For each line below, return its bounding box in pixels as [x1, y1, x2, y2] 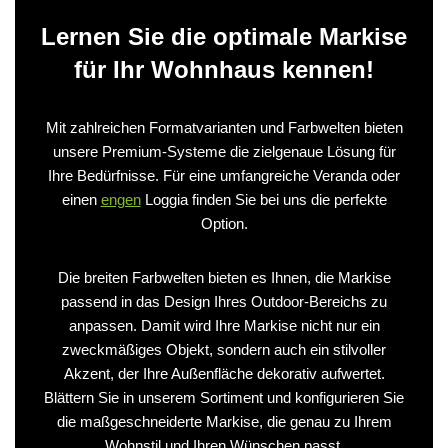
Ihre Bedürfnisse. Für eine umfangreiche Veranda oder [48, 166, 400, 184]
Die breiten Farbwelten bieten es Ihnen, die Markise [57, 268, 391, 286]
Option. [200, 214, 248, 232]
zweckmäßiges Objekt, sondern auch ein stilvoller [62, 340, 386, 358]
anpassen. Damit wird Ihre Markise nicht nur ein [68, 316, 380, 334]
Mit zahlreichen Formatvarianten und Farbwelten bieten [45, 118, 403, 136]
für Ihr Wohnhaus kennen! [74, 55, 374, 83]
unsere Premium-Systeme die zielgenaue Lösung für [52, 142, 396, 160]
